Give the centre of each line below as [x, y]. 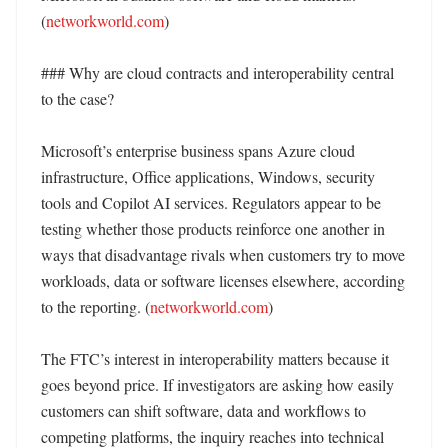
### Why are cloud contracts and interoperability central [217, 72]
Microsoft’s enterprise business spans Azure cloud [198, 150]
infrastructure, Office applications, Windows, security [208, 176]
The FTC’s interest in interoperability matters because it [215, 358]
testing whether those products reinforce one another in [213, 228]
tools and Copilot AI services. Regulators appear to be [211, 202]
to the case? [77, 98]
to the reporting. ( [95, 306]
